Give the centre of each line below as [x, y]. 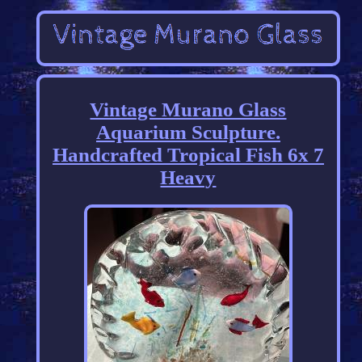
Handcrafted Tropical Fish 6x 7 [188, 155]
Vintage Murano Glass [188, 110]
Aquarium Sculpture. [188, 133]
